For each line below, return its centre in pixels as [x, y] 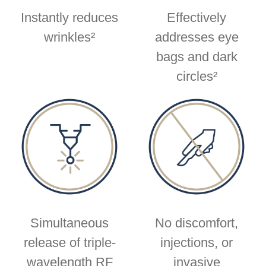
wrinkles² [69, 37]
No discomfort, [197, 223]
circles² [197, 76]
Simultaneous [69, 223]
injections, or [197, 242]
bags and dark [197, 56]
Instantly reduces [69, 17]
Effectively [197, 17]
